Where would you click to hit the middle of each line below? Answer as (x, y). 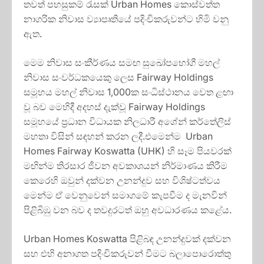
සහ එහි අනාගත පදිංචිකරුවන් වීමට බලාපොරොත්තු (127, 253)
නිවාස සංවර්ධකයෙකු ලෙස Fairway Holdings (118, 77)
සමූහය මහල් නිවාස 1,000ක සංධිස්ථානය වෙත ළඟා (128, 92)
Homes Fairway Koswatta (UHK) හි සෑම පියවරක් (128, 151)
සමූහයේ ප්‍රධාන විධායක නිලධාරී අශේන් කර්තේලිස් (127, 121)
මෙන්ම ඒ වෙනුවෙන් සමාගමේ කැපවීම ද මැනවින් (125, 195)
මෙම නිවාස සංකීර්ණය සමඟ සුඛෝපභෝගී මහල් (122, 62)
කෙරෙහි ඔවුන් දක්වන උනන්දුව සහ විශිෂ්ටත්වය (123, 180)
